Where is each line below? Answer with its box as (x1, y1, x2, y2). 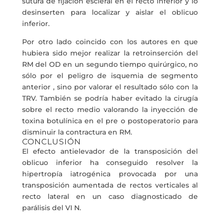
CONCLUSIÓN (22, 137, 81, 146)
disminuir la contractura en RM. (22, 128, 132, 137)
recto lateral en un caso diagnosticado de (22, 192, 198, 201)
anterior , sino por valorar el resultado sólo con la (22, 82, 198, 91)
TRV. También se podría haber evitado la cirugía (22, 94, 198, 103)
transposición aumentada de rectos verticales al (22, 181, 198, 190)
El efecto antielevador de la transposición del (22, 147, 198, 156)
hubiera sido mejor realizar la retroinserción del (22, 49, 198, 57)
